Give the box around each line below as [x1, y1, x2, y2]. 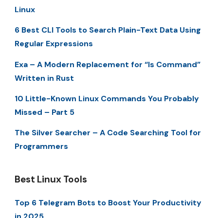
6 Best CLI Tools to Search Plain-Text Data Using [15, 25, 201, 36]
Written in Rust [15, 73, 74, 83]
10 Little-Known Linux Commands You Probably [15, 93, 199, 104]
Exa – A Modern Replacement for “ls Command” [15, 59, 200, 70]
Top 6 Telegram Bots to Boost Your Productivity [15, 198, 201, 208]
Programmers [15, 141, 68, 152]
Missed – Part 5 [15, 107, 74, 117]
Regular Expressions [15, 38, 93, 49]
